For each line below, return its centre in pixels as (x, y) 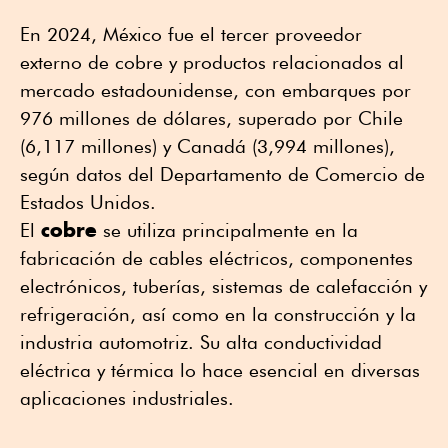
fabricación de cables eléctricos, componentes (216, 257)
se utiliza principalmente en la (227, 229)
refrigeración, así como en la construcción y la (218, 313)
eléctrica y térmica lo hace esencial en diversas (220, 369)
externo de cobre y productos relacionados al (212, 61)
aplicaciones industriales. (127, 397)
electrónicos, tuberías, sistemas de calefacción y (223, 285)
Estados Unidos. (88, 201)
